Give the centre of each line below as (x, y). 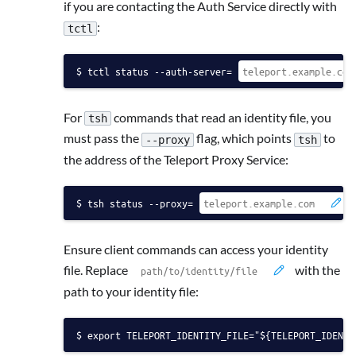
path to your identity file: (131, 291)
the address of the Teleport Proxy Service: (176, 159)
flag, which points (244, 138)
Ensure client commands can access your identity (196, 249)
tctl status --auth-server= (160, 71)
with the (316, 269)
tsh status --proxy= (140, 203)
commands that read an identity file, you (221, 117)
